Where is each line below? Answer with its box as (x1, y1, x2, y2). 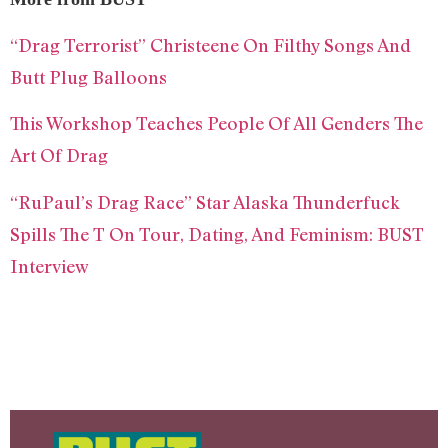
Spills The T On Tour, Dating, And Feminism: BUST (10, 222, 424, 245)
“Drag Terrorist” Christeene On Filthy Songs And (10, 34, 411, 57)
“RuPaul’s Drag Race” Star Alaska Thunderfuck (10, 190, 400, 213)
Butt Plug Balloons (10, 66, 167, 89)
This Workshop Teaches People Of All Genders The (10, 112, 423, 135)
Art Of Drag (10, 144, 108, 167)
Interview (10, 254, 89, 277)
